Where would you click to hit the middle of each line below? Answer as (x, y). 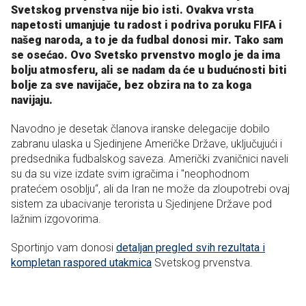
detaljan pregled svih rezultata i (191, 248)
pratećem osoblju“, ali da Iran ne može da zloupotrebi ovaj (150, 189)
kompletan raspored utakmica (81, 263)
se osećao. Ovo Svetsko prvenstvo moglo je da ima (145, 55)
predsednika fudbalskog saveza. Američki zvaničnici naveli (150, 159)
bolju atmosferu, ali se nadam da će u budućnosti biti (149, 70)
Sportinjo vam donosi (64, 248)
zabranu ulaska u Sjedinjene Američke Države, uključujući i (147, 144)
